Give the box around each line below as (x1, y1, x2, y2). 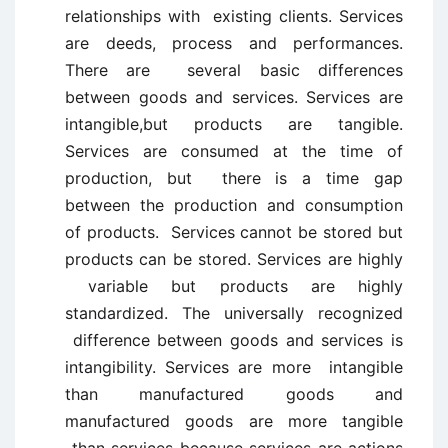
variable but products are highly (65, 276, 403, 296)
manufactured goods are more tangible (65, 411, 403, 431)
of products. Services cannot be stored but (65, 222, 403, 242)
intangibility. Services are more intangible (65, 357, 403, 377)
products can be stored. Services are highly (65, 249, 403, 269)
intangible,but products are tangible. (65, 114, 403, 134)
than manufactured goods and (65, 384, 403, 404)
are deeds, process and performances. (65, 33, 403, 53)
